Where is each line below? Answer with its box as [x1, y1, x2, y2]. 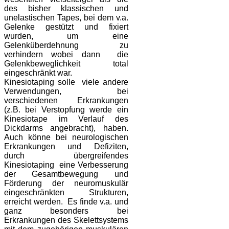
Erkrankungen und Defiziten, [4, 142, 128, 151]
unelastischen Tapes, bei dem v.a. [4, 13, 128, 22]
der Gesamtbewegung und [4, 170, 128, 179]
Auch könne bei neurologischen [4, 133, 128, 142]
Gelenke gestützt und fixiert [4, 22, 128, 32]
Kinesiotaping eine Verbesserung [4, 161, 128, 170]
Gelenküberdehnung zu [4, 41, 128, 50]
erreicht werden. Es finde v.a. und [4, 197, 128, 207]
